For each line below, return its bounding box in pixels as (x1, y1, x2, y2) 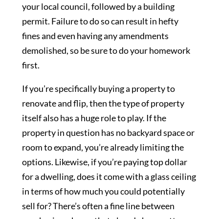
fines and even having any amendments (22, 30, 169, 42)
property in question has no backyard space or (22, 127, 195, 138)
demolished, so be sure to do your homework (22, 45, 190, 56)
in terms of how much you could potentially (22, 186, 185, 197)
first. (22, 60, 41, 71)
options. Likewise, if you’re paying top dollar (22, 156, 187, 168)
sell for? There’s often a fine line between (22, 200, 175, 212)
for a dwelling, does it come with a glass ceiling (22, 171, 196, 182)
